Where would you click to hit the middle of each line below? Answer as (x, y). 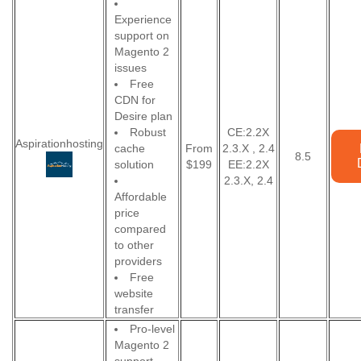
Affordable (141, 197)
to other (134, 245)
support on (142, 35)
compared (140, 229)
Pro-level (152, 329)
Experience (143, 19)
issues (131, 68)
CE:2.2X (248, 132)
